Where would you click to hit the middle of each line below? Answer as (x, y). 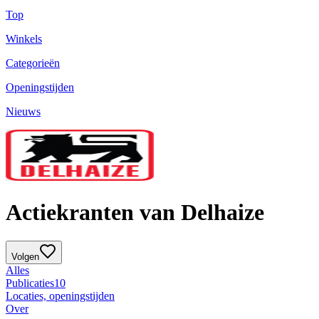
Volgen (25, 257)
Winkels (24, 39)
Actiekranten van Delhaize (135, 212)
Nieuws (23, 112)
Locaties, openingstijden (60, 296)
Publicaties (30, 283)
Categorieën (33, 63)
